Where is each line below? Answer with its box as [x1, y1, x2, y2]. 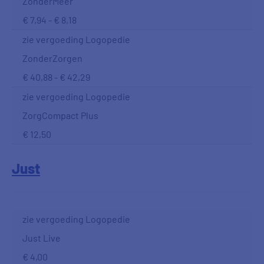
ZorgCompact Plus [22, 110, 98, 121]
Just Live [22, 232, 61, 243]
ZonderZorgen [22, 52, 82, 64]
